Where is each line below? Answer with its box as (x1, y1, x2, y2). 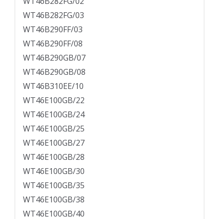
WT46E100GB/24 (23, 109, 85, 120)
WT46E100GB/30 (23, 166, 85, 177)
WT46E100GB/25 (23, 123, 85, 134)
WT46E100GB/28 (23, 152, 85, 163)
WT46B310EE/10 (23, 81, 84, 92)
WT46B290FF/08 (23, 38, 83, 49)
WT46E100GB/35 (23, 180, 85, 191)
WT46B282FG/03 (23, 10, 84, 21)
